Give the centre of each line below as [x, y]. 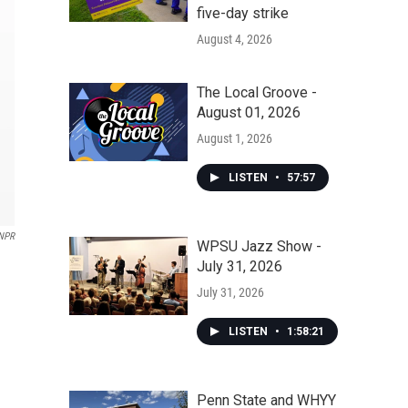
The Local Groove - [257, 92]
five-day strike [243, 13]
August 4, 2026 [235, 39]
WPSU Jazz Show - [259, 246]
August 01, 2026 [249, 112]
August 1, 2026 [235, 138]
